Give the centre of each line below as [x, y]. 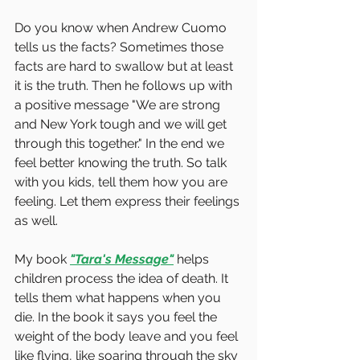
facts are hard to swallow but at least [125, 66]
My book [42, 259]
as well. [38, 220]
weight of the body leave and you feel [128, 336]
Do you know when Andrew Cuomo [122, 27]
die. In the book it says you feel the [117, 317]
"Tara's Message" [122, 259]
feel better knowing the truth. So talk [122, 162]
